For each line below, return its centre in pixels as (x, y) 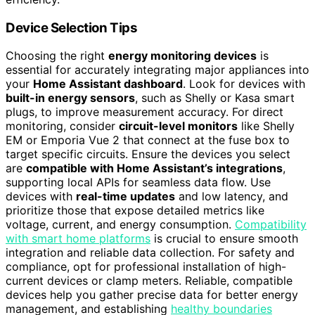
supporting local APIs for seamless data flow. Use (138, 182)
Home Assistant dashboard (108, 84)
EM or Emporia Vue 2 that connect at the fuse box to (148, 140)
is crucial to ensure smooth (224, 239)
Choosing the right (57, 56)
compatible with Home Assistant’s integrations (154, 168)
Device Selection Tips (72, 27)
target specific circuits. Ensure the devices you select (148, 154)
